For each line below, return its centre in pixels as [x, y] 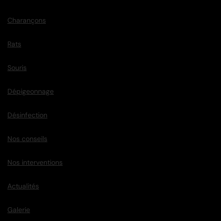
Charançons [27, 20]
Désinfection [27, 115]
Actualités [23, 186]
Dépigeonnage [31, 92]
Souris [17, 68]
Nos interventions [35, 163]
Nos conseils [27, 139]
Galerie [19, 210]
